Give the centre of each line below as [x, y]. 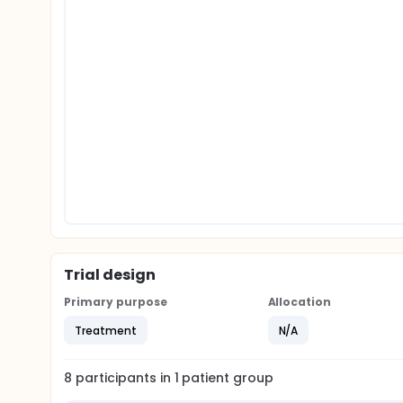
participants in [125, 378]
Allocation [300, 302]
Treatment [106, 330]
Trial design [110, 275]
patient [204, 378]
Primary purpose [116, 302]
